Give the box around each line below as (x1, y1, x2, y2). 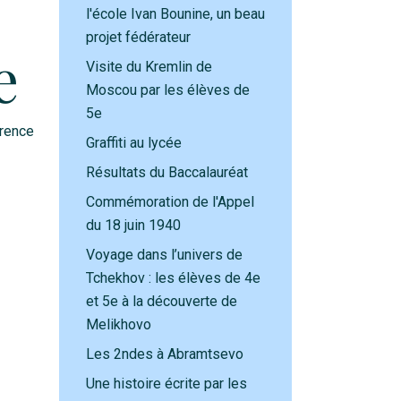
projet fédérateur (86, 29, 194, 46)
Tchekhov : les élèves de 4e (86, 269, 260, 286)
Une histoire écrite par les (86, 375, 247, 392)
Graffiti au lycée (86, 134, 182, 151)
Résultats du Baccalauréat (86, 164, 248, 181)
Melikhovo (86, 316, 151, 333)
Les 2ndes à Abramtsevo (86, 346, 243, 363)
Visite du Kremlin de (86, 58, 212, 75)
